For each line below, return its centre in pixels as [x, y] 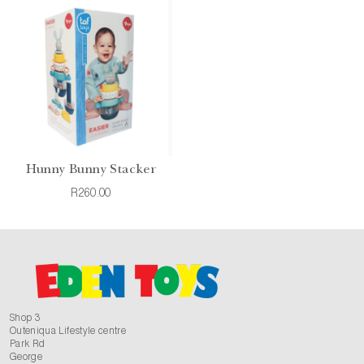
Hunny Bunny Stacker [91, 170]
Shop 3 [25, 318]
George [26, 357]
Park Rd [28, 344]
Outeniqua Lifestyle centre [68, 331]
